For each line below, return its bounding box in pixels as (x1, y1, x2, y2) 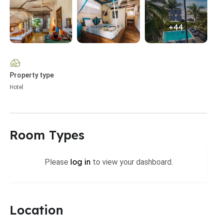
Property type (10, 71, 54, 79)
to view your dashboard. (90, 157, 173, 167)
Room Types (10, 127, 84, 142)
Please (44, 157, 70, 167)
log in (70, 157, 91, 167)
